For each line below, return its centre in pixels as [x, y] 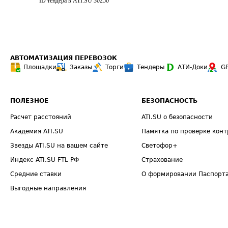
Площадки [40, 67]
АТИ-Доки [193, 67]
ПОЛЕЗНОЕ [29, 101]
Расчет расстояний [41, 117]
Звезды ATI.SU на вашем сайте [59, 146]
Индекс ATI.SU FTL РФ [45, 160]
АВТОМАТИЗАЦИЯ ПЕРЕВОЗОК [64, 58]
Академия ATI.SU [37, 131]
